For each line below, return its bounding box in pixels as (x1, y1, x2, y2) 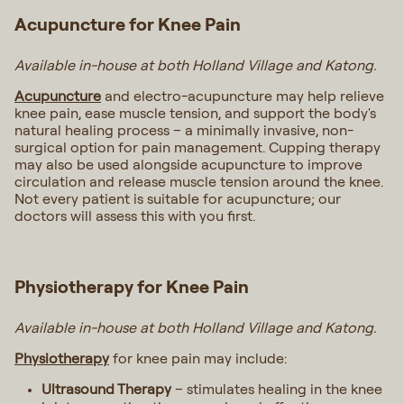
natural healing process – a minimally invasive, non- (14, 121, 353, 140)
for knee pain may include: (109, 349, 287, 368)
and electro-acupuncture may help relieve (101, 87, 384, 106)
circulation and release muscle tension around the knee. (14, 172, 383, 191)
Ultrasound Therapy (41, 380, 171, 399)
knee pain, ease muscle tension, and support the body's (14, 104, 376, 123)
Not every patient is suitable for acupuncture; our (14, 189, 341, 208)
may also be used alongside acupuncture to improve (14, 155, 363, 174)
